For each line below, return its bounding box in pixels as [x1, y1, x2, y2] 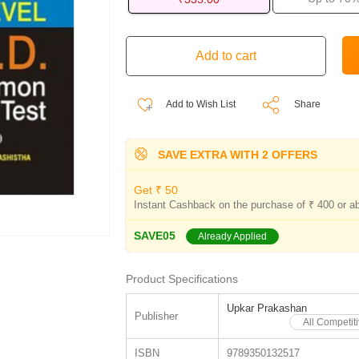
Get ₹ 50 [133, 184, 178, 196]
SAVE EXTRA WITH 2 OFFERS [154, 148, 317, 161]
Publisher [134, 310, 178, 322]
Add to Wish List [163, 99, 236, 111]
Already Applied [197, 231, 267, 242]
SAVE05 [133, 229, 175, 242]
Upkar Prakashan [226, 302, 307, 314]
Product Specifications [125, 272, 238, 285]
